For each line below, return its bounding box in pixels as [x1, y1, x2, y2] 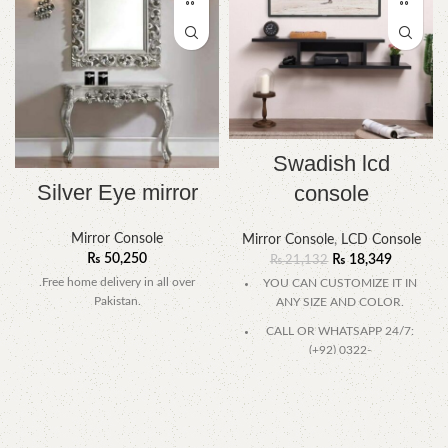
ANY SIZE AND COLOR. [275, 296, 404, 309]
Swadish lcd [272, 151, 390, 177]
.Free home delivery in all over [39, 276, 195, 289]
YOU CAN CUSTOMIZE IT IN [262, 277, 417, 290]
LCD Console [340, 233, 421, 248]
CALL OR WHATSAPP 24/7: [265, 325, 414, 338]
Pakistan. [93, 295, 141, 308]
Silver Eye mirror [36, 180, 198, 206]
